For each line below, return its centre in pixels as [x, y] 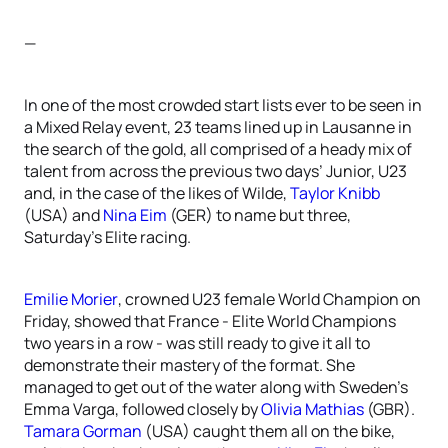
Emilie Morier [71, 299]
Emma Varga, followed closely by [142, 409]
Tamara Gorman [83, 431]
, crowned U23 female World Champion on [269, 299]
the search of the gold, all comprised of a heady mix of [218, 149]
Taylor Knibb [335, 193]
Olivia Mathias [312, 409]
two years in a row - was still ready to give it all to [197, 343]
